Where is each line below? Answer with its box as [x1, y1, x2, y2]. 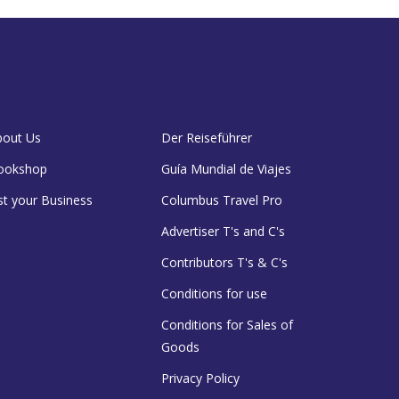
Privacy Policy [161, 369, 240, 387]
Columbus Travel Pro [161, 191, 282, 208]
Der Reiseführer [161, 128, 252, 146]
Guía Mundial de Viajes [161, 159, 291, 177]
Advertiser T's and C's [161, 222, 285, 240]
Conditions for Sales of [161, 315, 293, 333]
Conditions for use [161, 284, 267, 302]
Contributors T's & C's [161, 253, 288, 271]
